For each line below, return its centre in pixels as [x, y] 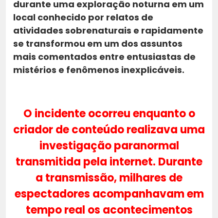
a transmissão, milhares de [109, 178]
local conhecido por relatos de [83, 17]
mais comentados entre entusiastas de [104, 56]
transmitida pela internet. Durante [109, 162]
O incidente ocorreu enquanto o [109, 113]
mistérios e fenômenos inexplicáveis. [99, 70]
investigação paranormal [109, 145]
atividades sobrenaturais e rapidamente [108, 30]
